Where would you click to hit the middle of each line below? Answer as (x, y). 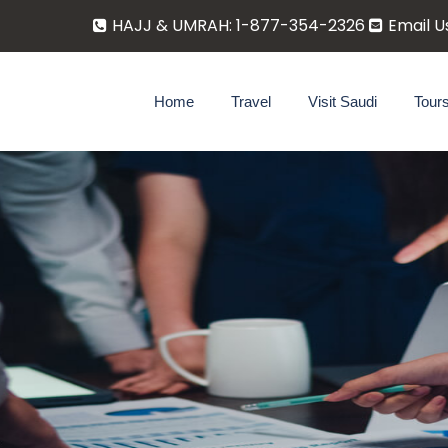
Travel (251, 101)
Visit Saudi (342, 101)
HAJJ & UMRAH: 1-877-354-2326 (240, 25)
